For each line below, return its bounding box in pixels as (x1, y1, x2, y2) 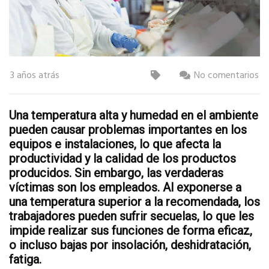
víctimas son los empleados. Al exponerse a (9, 180, 241, 195)
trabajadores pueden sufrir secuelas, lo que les (9, 208, 254, 223)
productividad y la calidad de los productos (9, 151, 236, 166)
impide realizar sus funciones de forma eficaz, (9, 223, 252, 238)
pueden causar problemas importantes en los (9, 122, 247, 137)
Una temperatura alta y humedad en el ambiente (9, 107, 258, 122)
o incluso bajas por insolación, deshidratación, (9, 237, 251, 252)
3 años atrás (10, 67, 59, 83)
